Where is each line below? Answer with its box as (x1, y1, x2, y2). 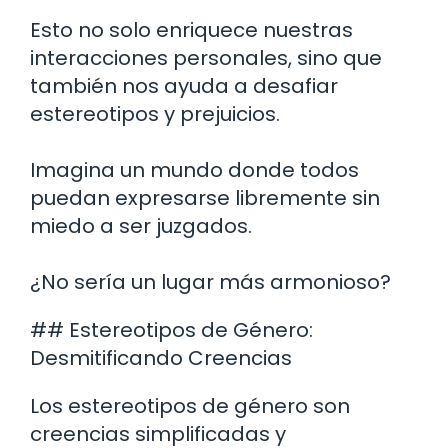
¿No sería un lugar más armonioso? (30, 268, 391, 297)
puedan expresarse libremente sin (30, 184, 380, 213)
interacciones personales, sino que (30, 44, 382, 73)
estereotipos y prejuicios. (30, 100, 280, 129)
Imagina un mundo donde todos (30, 156, 359, 185)
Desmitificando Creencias (30, 344, 292, 373)
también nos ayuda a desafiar (30, 72, 338, 101)
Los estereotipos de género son (30, 392, 350, 421)
